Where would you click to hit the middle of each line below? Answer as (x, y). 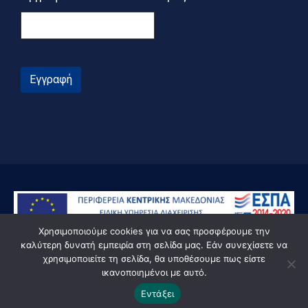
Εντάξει (157, 293)
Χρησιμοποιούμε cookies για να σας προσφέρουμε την (154, 231)
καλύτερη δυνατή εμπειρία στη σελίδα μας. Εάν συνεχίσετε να (154, 245)
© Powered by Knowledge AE (154, 279)
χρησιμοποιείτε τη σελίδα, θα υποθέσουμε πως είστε (154, 258)
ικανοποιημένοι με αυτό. (154, 272)
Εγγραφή (51, 80)
